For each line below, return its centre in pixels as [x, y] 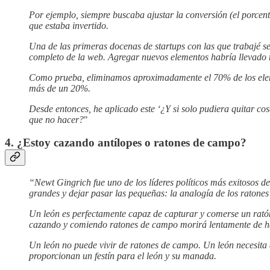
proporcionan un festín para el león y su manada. [123, 256]
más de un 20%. [60, 88]
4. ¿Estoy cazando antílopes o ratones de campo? [126, 143]
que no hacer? [56, 119]
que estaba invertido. [69, 25]
